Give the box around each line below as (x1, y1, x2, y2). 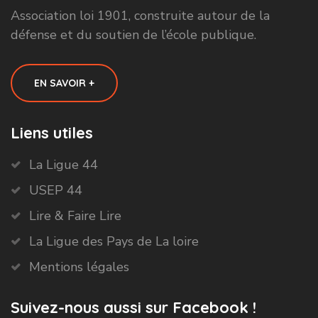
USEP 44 (29, 182, 82, 199)
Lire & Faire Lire (29, 207, 121, 225)
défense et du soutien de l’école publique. (11, 26, 256, 44)
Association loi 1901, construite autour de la (11, 7, 270, 25)
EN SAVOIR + (34, 76, 94, 89)
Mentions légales (29, 258, 129, 276)
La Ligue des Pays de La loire (29, 233, 199, 251)
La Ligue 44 (29, 156, 98, 174)
